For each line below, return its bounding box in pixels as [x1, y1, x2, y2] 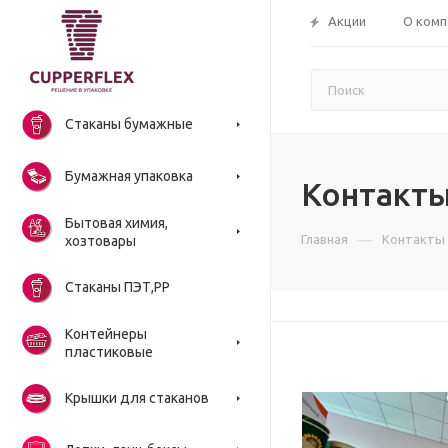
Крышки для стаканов [65, 390, 209, 406]
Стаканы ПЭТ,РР [65, 279, 170, 295]
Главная [301, 232, 348, 246]
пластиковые [65, 344, 153, 360]
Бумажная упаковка [65, 168, 193, 184]
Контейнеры [65, 326, 147, 342]
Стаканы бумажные [65, 116, 193, 132]
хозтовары [65, 233, 136, 249]
